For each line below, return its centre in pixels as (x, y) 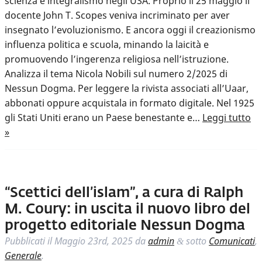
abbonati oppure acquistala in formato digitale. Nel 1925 (130, 103)
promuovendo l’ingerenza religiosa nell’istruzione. (117, 59)
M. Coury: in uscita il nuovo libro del (127, 210)
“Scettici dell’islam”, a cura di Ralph (124, 193)
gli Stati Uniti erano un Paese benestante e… (104, 118)
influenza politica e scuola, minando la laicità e (107, 45)
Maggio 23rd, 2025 (94, 241)
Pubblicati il (30, 241)
